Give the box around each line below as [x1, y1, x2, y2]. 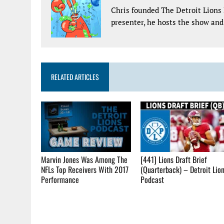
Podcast [140, 173, 164, 185]
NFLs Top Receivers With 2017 [41, 163, 128, 175]
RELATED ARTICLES [51, 71, 99, 82]
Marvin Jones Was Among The [41, 153, 127, 165]
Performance [41, 173, 79, 185]
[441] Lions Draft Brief [140, 153, 207, 165]
